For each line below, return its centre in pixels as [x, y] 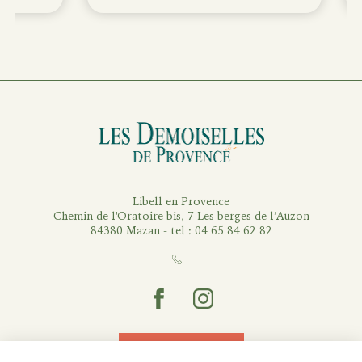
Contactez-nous [181, 349]
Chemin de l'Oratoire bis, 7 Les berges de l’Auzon [181, 216]
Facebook [173, 294]
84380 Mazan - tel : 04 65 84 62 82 [181, 230]
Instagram [216, 294]
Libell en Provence [181, 201]
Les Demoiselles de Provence [253, 127]
